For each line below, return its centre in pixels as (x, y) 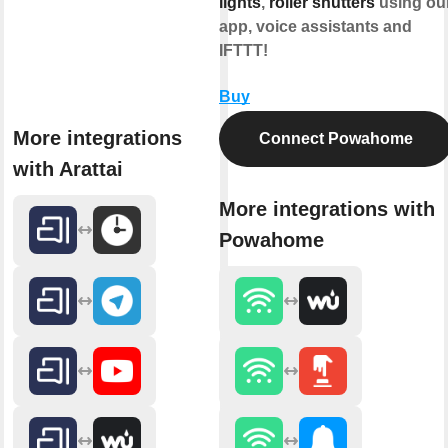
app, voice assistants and (315, 26)
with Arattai (68, 169)
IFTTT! (243, 50)
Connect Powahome (336, 138)
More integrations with (327, 208)
